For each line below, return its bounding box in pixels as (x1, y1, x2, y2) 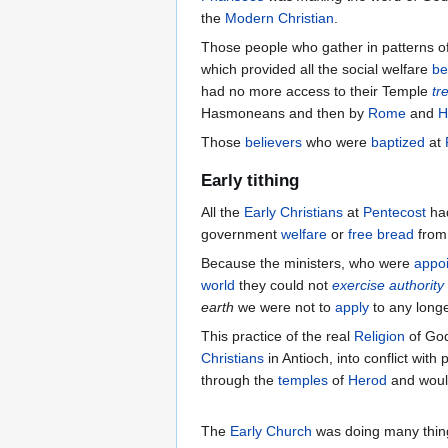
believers (245, 134, 302, 151)
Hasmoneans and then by (201, 105, 368, 122)
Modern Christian (225, 10, 334, 27)
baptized (371, 134, 425, 151)
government (201, 226, 281, 243)
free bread (348, 226, 414, 243)
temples (278, 372, 328, 389)
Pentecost (363, 204, 426, 221)
